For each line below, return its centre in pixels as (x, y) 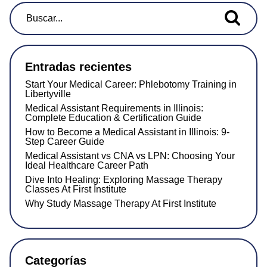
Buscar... (43, 17)
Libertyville (48, 94)
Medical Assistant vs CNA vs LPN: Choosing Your (130, 156)
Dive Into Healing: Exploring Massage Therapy (124, 179)
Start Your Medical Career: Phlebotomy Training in (131, 84)
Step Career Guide (65, 141)
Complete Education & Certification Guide (113, 117)
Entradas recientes (78, 66)
